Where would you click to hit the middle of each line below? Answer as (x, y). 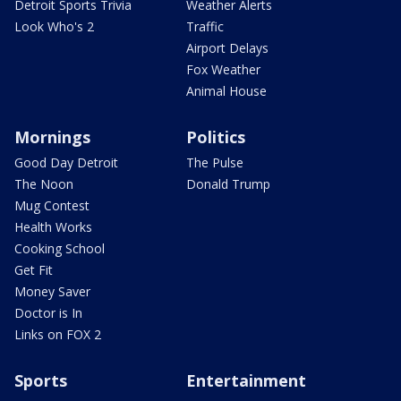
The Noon (44, 183)
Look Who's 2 (54, 26)
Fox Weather (223, 69)
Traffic (205, 26)
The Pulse (215, 162)
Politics (216, 137)
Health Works (53, 226)
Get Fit (34, 269)
